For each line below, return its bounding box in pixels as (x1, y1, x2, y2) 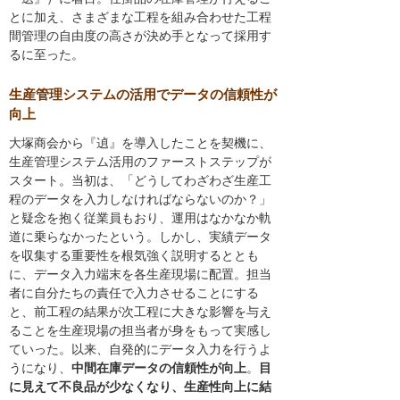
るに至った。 (9, 47, 84, 62)
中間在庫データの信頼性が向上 (71, 360, 246, 375)
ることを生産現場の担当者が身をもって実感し (9, 322, 271, 337)
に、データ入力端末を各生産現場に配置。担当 (9, 266, 271, 281)
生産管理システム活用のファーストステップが (9, 154, 271, 169)
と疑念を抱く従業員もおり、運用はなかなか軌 (9, 210, 271, 225)
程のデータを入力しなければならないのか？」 (9, 191, 271, 206)
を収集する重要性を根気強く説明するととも (9, 247, 259, 262)
